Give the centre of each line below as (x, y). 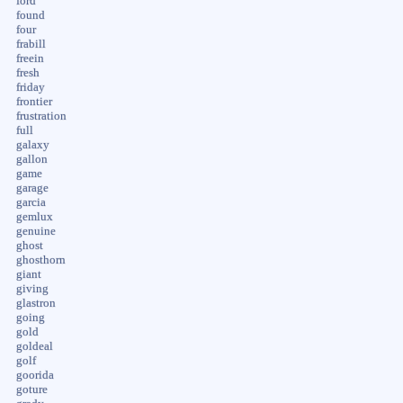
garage (32, 188)
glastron (36, 303)
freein (30, 58)
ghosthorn (40, 260)
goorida (35, 375)
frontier (34, 101)
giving (32, 288)
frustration (41, 116)
